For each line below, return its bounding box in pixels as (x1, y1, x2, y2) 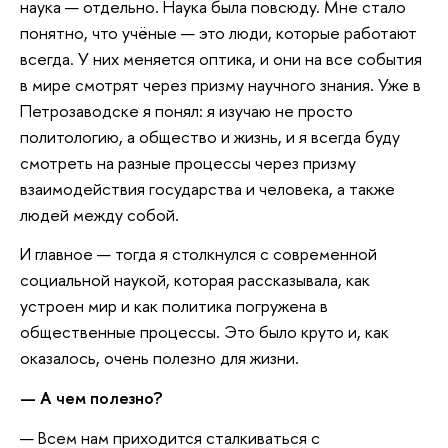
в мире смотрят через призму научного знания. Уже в (20, 72, 421, 96)
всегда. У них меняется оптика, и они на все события (20, 46, 422, 70)
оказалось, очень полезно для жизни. (20, 346, 303, 370)
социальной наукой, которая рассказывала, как (20, 268, 370, 292)
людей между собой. (20, 202, 183, 226)
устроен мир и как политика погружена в (20, 294, 328, 318)
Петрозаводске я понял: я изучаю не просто (20, 98, 353, 122)
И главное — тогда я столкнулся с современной (20, 242, 377, 266)
